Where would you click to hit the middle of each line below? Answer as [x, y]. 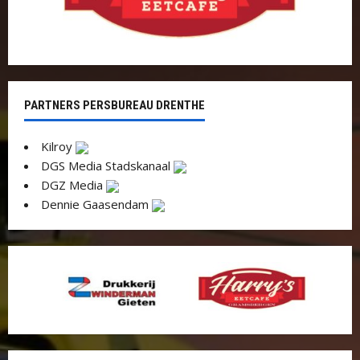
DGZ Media [74, 184]
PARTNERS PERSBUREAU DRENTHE [115, 105]
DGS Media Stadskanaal [107, 165]
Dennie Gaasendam [96, 204]
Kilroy [58, 146]
